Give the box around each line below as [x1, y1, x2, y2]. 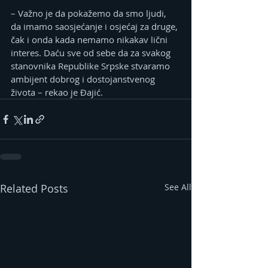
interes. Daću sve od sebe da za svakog [11, 47, 173, 59]
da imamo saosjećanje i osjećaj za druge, [11, 20, 180, 33]
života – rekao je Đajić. [11, 86, 103, 99]
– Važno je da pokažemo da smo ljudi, [11, 7, 169, 20]
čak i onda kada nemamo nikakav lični [11, 33, 170, 46]
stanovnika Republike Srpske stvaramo [11, 60, 172, 72]
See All [165, 181, 191, 193]
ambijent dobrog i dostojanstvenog [11, 73, 157, 86]
